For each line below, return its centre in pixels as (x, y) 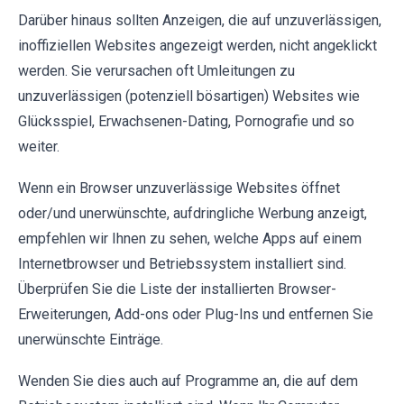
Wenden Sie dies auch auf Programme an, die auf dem (188, 381)
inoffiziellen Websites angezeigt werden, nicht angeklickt (197, 46)
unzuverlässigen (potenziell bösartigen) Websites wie (189, 96)
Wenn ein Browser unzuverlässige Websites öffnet (179, 188)
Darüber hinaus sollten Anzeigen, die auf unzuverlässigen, (200, 21)
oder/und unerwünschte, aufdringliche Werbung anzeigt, (193, 214)
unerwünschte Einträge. (91, 340)
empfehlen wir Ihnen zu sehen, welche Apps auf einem (190, 239)
